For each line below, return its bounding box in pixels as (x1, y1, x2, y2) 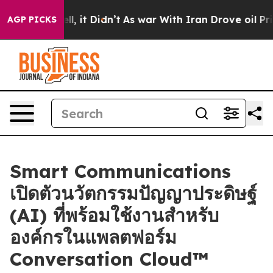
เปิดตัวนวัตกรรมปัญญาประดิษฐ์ (10, 182, 257, 205)
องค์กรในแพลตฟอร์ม (10, 225, 177, 249)
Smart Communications (10, 160, 231, 183)
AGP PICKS (7, 14, 57, 25)
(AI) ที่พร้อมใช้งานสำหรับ (10, 204, 219, 227)
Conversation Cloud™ (10, 247, 208, 271)
